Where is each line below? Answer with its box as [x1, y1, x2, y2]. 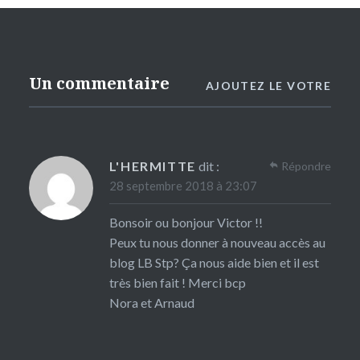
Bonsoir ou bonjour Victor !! [108, 214, 263, 230]
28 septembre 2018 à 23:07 [108, 178, 257, 193]
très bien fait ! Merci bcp [108, 274, 246, 290]
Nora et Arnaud [108, 294, 194, 310]
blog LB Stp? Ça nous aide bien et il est [108, 254, 319, 270]
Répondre [281, 158, 332, 173]
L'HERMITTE [108, 157, 196, 174]
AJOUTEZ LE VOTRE [205, 78, 332, 92]
